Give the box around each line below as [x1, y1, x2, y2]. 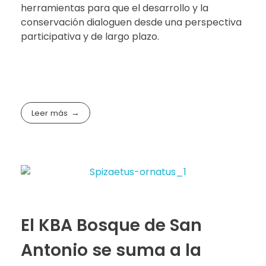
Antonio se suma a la [21, 239, 201, 262]
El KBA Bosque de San [21, 214, 202, 237]
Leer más [31, 107, 68, 119]
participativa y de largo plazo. [21, 29, 159, 43]
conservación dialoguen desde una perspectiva [21, 15, 242, 29]
